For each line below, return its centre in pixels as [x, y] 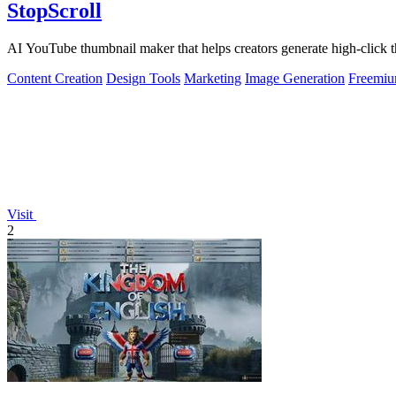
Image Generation [295, 78]
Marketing [213, 78]
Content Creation [55, 78]
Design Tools [143, 78]
